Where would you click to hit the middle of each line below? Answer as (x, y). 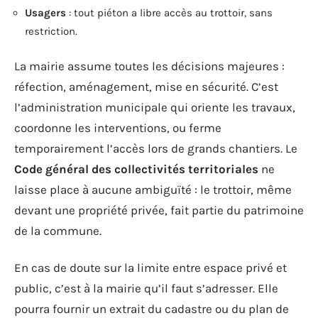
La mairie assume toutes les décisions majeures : (149, 66)
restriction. (51, 31)
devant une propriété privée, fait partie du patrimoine (159, 210)
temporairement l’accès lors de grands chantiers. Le (156, 148)
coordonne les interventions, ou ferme (118, 128)
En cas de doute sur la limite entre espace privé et (150, 267)
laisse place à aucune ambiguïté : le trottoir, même (153, 190)
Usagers (45, 12)
